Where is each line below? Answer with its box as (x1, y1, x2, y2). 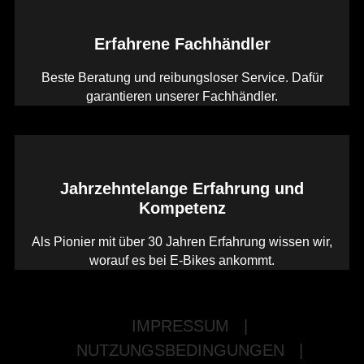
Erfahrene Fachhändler (93, 35, 271, 54)
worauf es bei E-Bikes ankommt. (89, 253, 275, 268)
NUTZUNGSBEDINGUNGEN (76, 341, 284, 360)
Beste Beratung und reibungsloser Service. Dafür (41, 71, 323, 85)
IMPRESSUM (131, 317, 229, 336)
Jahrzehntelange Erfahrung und (60, 180, 304, 198)
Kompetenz (138, 199, 226, 218)
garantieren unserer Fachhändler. (86, 89, 278, 104)
